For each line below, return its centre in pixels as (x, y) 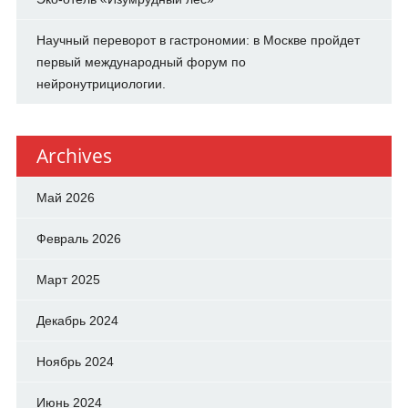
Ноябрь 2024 (75, 361)
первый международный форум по (141, 61)
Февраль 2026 (78, 238)
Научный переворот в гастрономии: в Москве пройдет (198, 40)
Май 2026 (65, 197)
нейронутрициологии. (101, 83)
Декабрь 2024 (77, 320)
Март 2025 (68, 279)
